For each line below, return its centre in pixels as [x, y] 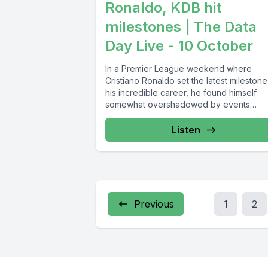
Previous [154, 204]
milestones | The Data [181, 27]
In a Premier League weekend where [179, 69]
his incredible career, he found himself [181, 93]
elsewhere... [129, 117]
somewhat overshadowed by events [178, 105]
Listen [186, 130]
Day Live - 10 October [179, 46]
